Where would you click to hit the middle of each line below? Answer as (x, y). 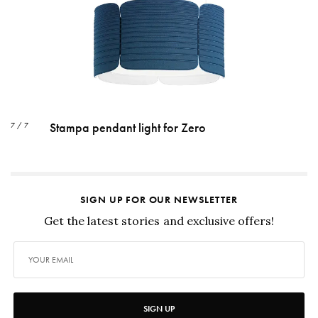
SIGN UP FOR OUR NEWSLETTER (159, 199)
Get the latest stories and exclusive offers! (159, 220)
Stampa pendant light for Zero (128, 127)
